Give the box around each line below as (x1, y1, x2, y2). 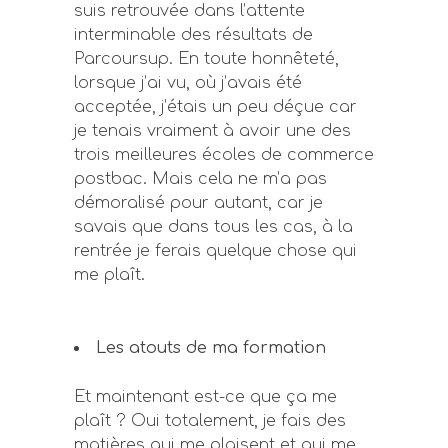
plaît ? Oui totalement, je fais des (74, 412, 346, 430)
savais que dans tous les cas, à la (74, 218, 353, 236)
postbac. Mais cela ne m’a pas (74, 170, 327, 188)
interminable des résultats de (74, 26, 313, 44)
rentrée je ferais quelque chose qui (74, 242, 357, 260)
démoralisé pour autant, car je (74, 194, 323, 212)
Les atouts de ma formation (96, 339, 326, 357)
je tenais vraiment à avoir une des (74, 122, 351, 140)
